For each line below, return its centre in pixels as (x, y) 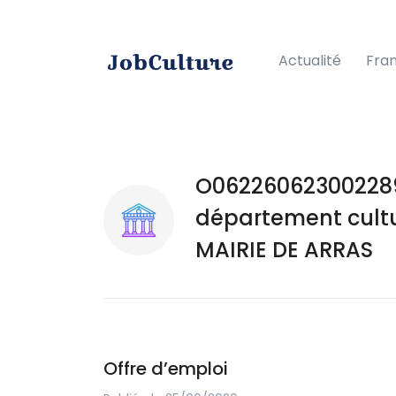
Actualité (310, 60)
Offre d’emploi (166, 368)
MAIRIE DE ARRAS (284, 249)
